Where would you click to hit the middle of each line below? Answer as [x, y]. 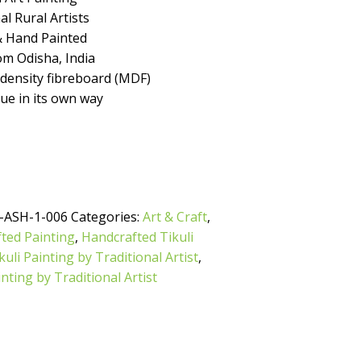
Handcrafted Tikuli [138, 237]
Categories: [107, 217]
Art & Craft [175, 217]
